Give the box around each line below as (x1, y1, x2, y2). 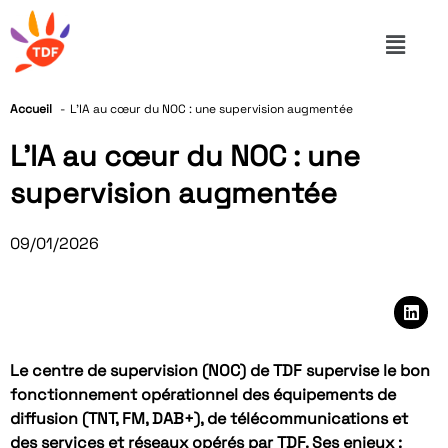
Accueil (10, 100, 52, 117)
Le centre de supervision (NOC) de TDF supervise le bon (10, 359, 430, 381)
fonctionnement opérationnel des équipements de (10, 383, 396, 405)
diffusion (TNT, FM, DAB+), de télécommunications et (10, 407, 408, 429)
